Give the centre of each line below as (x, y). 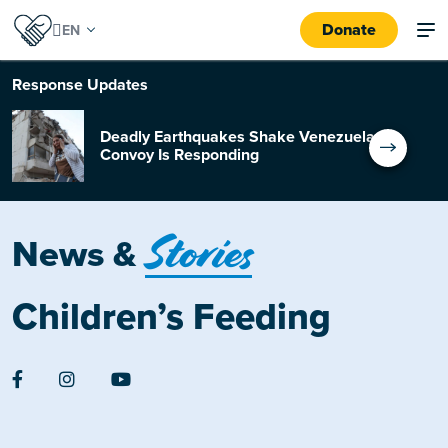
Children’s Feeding (171, 317)
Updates (117, 85)
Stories (198, 253)
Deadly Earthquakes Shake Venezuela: (239, 137)
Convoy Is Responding (179, 155)
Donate (349, 30)
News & (78, 254)
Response (49, 85)
